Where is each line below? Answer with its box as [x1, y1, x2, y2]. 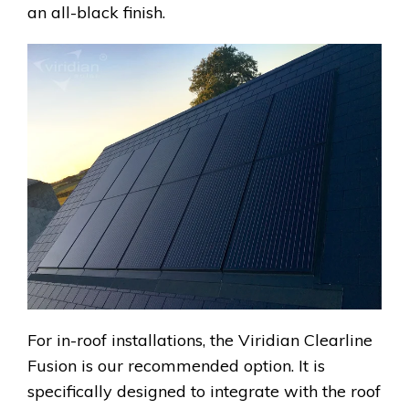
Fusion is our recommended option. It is [27, 354, 325, 376]
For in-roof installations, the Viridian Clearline [27, 329, 372, 351]
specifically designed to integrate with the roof [27, 380, 381, 402]
